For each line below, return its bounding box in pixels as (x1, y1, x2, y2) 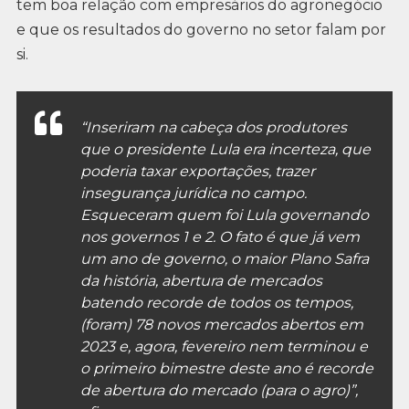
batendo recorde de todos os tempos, (79, 294, 353, 312)
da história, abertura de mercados (79, 272, 322, 290)
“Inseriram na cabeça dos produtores (79, 119, 347, 137)
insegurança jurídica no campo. (79, 184, 307, 203)
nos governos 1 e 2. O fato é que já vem (79, 228, 360, 246)
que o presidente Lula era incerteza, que (79, 141, 371, 159)
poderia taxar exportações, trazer (79, 163, 315, 181)
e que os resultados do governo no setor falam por (16, 21, 386, 39)
